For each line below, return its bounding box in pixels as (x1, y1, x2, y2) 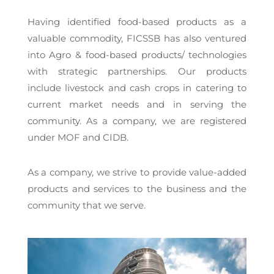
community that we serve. (27, 199, 146, 211)
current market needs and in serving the (27, 98, 247, 110)
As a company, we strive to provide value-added (27, 166, 247, 178)
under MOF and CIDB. (27, 131, 128, 143)
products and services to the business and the (27, 183, 247, 194)
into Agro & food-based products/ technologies (27, 49, 247, 61)
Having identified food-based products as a (27, 16, 247, 28)
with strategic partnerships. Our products (27, 65, 247, 77)
